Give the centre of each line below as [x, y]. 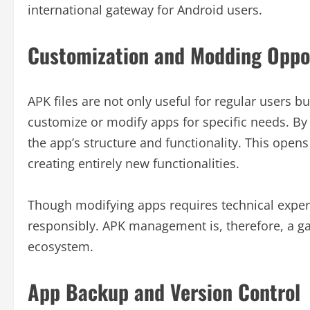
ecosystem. [61, 246]
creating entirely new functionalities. [134, 163]
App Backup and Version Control [164, 291]
